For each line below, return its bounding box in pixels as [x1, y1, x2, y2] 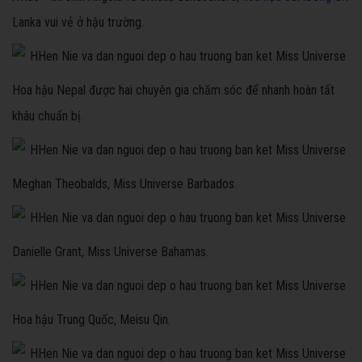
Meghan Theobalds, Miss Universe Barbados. [12, 176, 237, 192]
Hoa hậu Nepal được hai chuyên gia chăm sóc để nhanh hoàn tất [12, 82, 335, 99]
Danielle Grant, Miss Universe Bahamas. [12, 244, 208, 260]
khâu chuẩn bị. [12, 108, 83, 124]
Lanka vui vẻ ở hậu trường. [12, 15, 144, 31]
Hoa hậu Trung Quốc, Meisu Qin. [12, 312, 170, 328]
